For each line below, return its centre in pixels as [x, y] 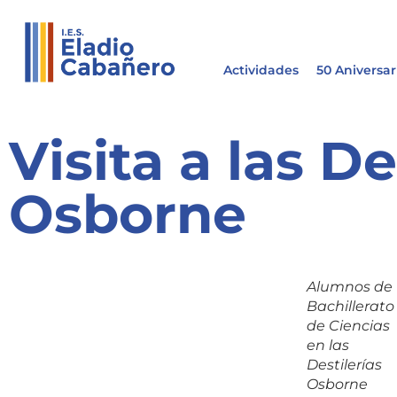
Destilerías [344, 365]
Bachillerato [350, 307]
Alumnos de [349, 287]
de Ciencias [348, 326]
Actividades [261, 70]
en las [327, 346]
